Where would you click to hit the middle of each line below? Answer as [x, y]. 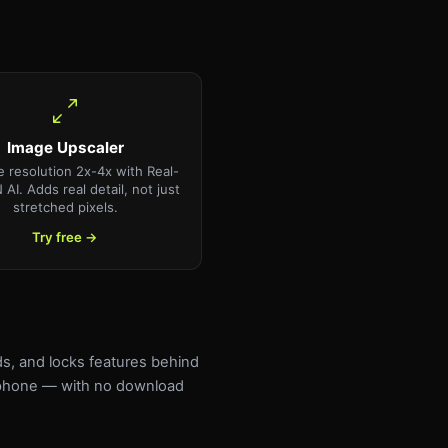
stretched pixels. [65, 206]
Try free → [65, 236]
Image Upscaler [65, 147]
